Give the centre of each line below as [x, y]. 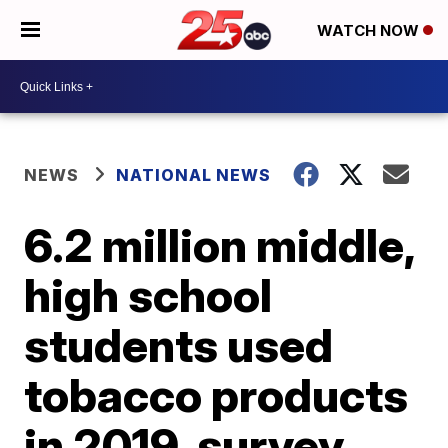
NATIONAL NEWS [194, 175]
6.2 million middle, [219, 245]
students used [179, 345]
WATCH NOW [370, 31]
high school [148, 295]
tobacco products [216, 395]
